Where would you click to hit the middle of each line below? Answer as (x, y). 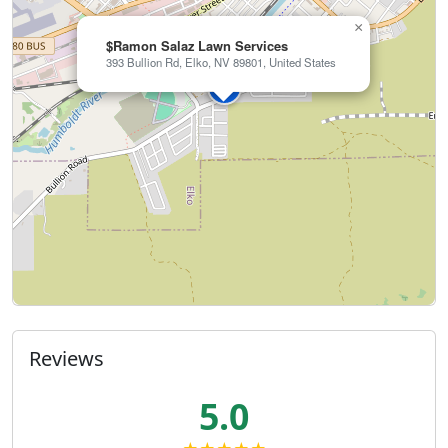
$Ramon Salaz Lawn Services (197, 46)
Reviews (66, 359)
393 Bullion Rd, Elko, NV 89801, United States (221, 62)
